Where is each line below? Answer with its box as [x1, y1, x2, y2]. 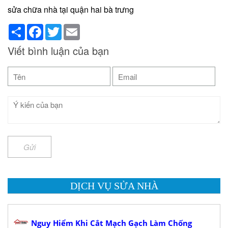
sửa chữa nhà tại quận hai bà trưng [8, 4, 134, 16]
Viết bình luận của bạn [8, 43, 109, 59]
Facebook [43, 22, 76, 34]
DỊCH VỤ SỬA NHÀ [70, 180, 158, 192]
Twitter [62, 22, 83, 34]
